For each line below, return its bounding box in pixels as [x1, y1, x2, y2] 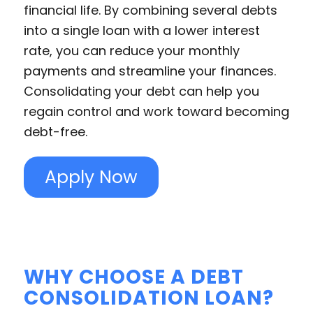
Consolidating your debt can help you [23, 82, 259, 101]
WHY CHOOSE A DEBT [23, 263, 244, 291]
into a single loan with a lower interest [23, 22, 260, 40]
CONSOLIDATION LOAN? [23, 284, 274, 312]
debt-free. [23, 123, 87, 141]
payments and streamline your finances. [23, 62, 276, 80]
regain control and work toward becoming [23, 103, 289, 121]
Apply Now [44, 164, 138, 189]
